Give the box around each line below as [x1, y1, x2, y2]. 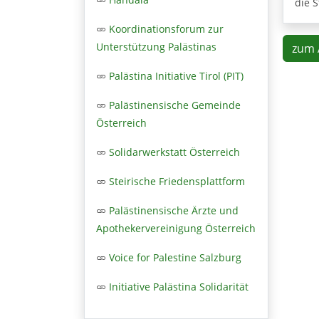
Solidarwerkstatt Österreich [109, 145, 240, 159]
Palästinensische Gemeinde [109, 98, 241, 112]
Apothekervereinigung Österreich [96, 221, 256, 235]
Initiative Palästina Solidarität [109, 279, 249, 293]
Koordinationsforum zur [109, 21, 224, 36]
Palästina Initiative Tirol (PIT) [109, 68, 244, 83]
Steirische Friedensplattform [109, 174, 245, 188]
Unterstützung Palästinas [96, 39, 216, 53]
